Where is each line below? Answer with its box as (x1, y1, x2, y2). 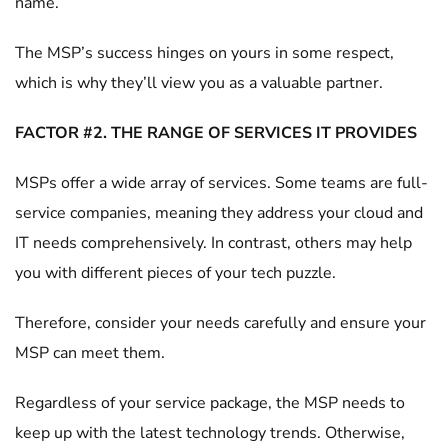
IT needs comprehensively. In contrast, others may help (15, 232, 412, 254)
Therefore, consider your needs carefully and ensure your (15, 312, 426, 334)
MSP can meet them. (15, 342, 169, 364)
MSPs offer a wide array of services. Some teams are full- (15, 172, 428, 194)
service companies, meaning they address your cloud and (15, 202, 423, 224)
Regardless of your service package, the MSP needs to (15, 392, 405, 414)
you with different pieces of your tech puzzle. (15, 262, 340, 284)
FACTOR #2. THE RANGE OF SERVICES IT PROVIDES (15, 122, 417, 144)
